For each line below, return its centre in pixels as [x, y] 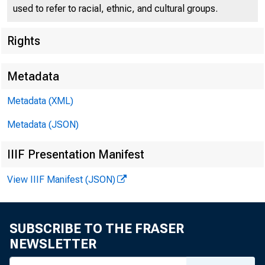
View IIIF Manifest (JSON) [61, 180]
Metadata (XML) [40, 101]
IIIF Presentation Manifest [76, 154]
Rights [24, 41]
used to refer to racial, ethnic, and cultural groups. [115, 9]
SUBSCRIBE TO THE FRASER [97, 229]
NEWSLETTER [53, 244]
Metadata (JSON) [43, 125]
